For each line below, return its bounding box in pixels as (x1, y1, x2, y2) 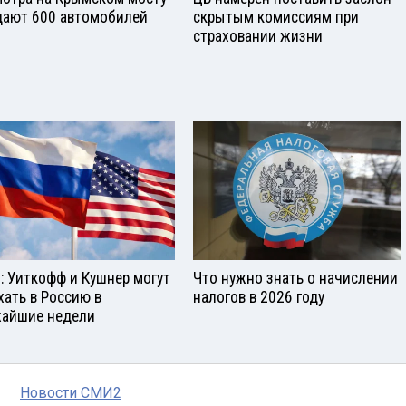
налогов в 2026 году (193, 287, 324, 306)
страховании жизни (193, 27, 323, 46)
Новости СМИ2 (20, 383, 121, 401)
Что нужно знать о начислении (193, 268, 398, 287)
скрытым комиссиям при (193, 8, 359, 27)
